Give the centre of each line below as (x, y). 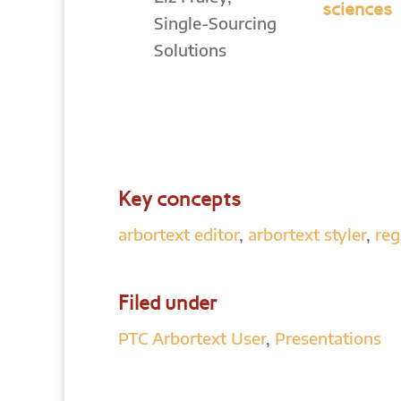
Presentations (328, 338)
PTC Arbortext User (192, 338)
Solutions (190, 50)
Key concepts (179, 200)
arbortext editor (179, 235)
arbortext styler (307, 235)
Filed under (168, 303)
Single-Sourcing (215, 23)
